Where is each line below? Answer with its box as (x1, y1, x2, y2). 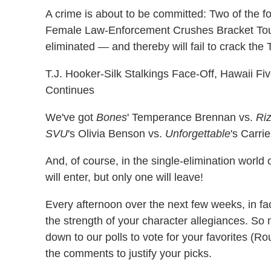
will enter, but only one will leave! (45, 171, 203, 184)
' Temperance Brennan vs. (127, 111, 256, 124)
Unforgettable (165, 128, 230, 140)
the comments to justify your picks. (45, 247, 212, 260)
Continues (45, 84, 94, 97)
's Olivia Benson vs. (68, 128, 165, 140)
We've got (45, 111, 96, 124)
